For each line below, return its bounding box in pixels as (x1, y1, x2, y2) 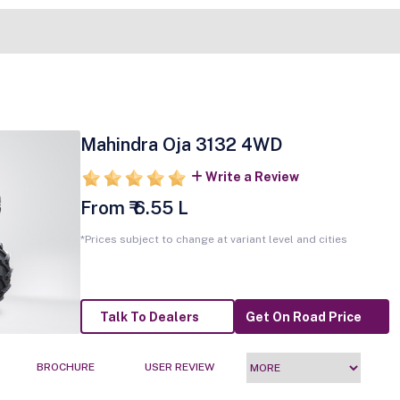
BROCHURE (37, 361, 95, 374)
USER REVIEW (145, 361, 214, 374)
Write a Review (204, 170, 299, 184)
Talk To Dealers (100, 310, 200, 325)
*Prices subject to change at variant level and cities (79, 233, 347, 246)
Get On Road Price (246, 310, 362, 325)
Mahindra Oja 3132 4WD (79, 134, 282, 155)
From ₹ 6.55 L (79, 197, 188, 219)
